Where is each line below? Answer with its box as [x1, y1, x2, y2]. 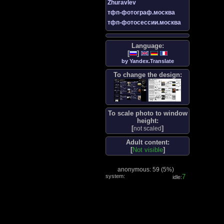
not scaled [133, 124, 161, 132]
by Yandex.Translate [121, 58, 174, 64]
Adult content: [125, 138, 169, 146]
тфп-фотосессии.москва [107, 19, 181, 26]
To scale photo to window [107, 109, 187, 117]
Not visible [132, 145, 163, 153]
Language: [131, 42, 164, 50]
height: [136, 116, 158, 124]
